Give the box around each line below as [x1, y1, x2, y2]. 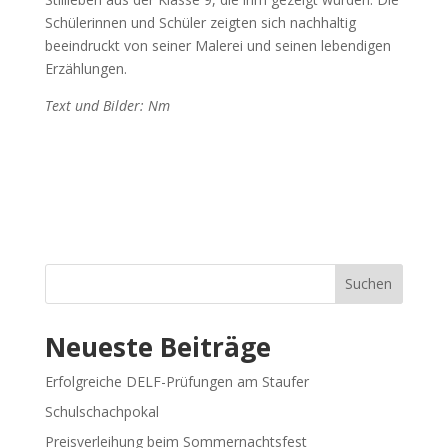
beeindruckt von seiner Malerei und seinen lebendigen [44, 35, 391, 55]
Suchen [345, 274, 393, 294]
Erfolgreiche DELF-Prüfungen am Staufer [44, 371, 309, 391]
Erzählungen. [44, 58, 127, 78]
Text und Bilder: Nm [44, 95, 170, 115]
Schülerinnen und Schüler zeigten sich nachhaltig [44, 12, 356, 32]
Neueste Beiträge [44, 328, 271, 365]
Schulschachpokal [44, 401, 159, 421]
